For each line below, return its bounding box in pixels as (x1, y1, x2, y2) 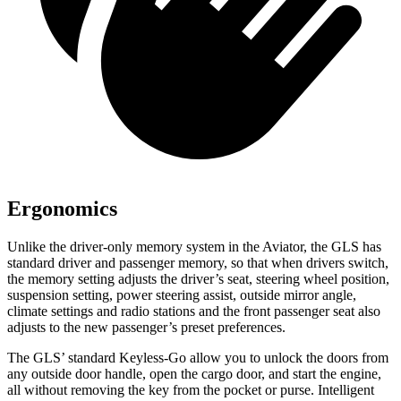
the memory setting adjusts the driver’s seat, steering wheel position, (7, 271, 389, 286)
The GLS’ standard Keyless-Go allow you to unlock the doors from (7, 350, 388, 365)
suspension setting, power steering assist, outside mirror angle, (7, 287, 356, 303)
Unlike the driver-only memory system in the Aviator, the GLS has (7, 239, 381, 254)
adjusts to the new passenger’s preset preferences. (7, 320, 286, 335)
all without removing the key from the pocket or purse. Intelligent (7, 382, 374, 397)
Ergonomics (7, 197, 117, 221)
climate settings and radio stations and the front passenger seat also (7, 303, 380, 319)
